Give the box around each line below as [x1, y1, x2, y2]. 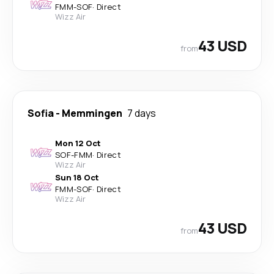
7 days [127, 106, 156, 120]
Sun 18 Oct [55, 172, 99, 183]
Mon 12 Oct [55, 138, 101, 149]
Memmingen [62, 106, 122, 120]
